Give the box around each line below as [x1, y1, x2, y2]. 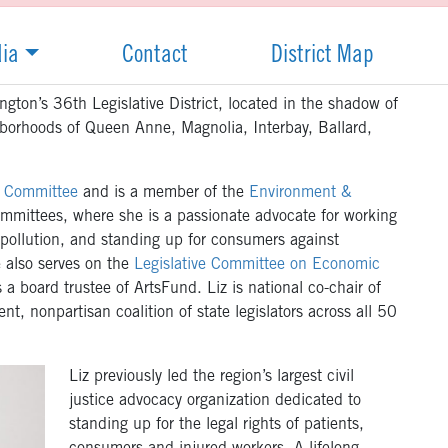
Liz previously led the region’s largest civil [69, 369, 354, 386]
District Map [271, 45, 375, 70]
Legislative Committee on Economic [134, 257, 380, 274]
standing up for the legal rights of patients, [69, 417, 364, 434]
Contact [122, 45, 189, 70]
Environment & [249, 185, 352, 202]
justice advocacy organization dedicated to [69, 393, 361, 410]
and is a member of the [78, 185, 249, 202]
